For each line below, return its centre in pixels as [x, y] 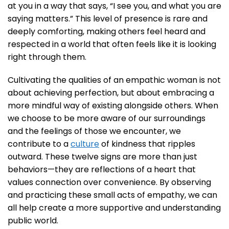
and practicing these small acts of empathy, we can [112, 195]
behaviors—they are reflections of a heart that [102, 170]
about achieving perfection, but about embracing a [111, 93]
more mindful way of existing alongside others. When [113, 106]
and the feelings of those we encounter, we [94, 131]
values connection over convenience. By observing [109, 182]
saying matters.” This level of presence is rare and [108, 19]
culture [85, 144]
